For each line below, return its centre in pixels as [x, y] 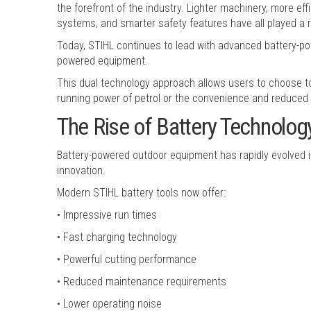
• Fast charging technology [117, 237]
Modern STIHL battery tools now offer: [141, 192]
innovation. [81, 170]
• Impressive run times [107, 215]
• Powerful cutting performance [127, 259]
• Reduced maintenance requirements [142, 281]
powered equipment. [102, 60]
